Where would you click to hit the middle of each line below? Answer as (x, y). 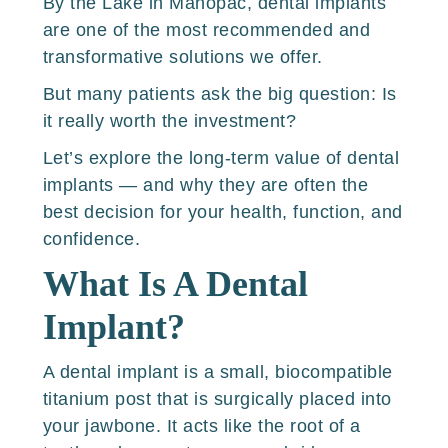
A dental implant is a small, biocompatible (217, 372)
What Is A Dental (175, 284)
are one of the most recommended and (206, 30)
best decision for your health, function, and (222, 212)
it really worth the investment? (169, 121)
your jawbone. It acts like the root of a (201, 426)
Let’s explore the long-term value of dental (221, 158)
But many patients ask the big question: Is (219, 94)
